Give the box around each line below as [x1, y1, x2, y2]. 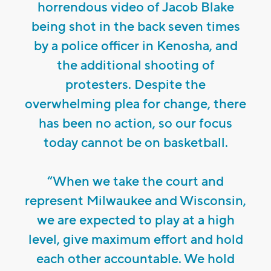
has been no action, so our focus [39, 115, 232, 132]
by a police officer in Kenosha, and [33, 38, 238, 55]
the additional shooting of [56, 57, 215, 74]
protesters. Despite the [65, 76, 206, 94]
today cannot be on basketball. [43, 134, 228, 152]
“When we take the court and [47, 173, 224, 191]
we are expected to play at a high [36, 212, 235, 229]
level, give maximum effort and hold [28, 231, 243, 249]
